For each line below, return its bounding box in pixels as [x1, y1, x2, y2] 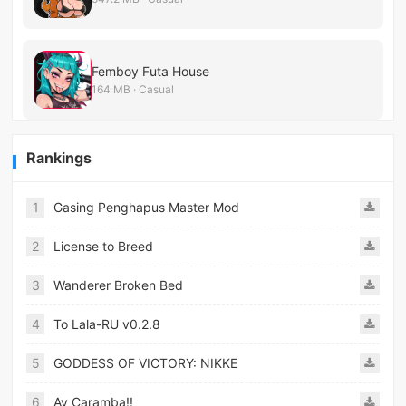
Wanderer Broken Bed [53, 276, 184, 293]
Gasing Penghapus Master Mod [53, 198, 240, 215]
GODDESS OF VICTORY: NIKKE [53, 354, 238, 371]
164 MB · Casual [92, 82, 175, 97]
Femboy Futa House [92, 63, 210, 80]
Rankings [26, 148, 92, 167]
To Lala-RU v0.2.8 [53, 315, 161, 332]
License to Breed [53, 237, 154, 254]
